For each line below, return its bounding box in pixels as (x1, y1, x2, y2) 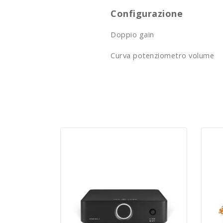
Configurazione (111, 7, 183, 20)
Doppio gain (111, 29, 154, 40)
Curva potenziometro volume (111, 50, 214, 61)
